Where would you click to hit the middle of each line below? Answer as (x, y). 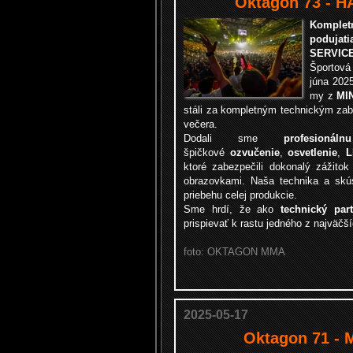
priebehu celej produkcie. (240, 195)
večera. (201, 124)
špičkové (207, 152)
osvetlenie (313, 152)
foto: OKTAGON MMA (234, 252)
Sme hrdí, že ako (232, 209)
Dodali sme (234, 138)
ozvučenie (255, 152)
